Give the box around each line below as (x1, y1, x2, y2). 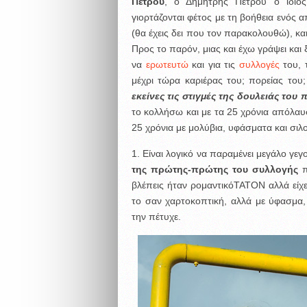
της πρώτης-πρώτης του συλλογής (131, 164, 298, 175)
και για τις (188, 59, 239, 71)
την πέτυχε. (131, 211, 181, 223)
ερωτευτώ (145, 59, 188, 71)
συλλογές (238, 59, 280, 71)
